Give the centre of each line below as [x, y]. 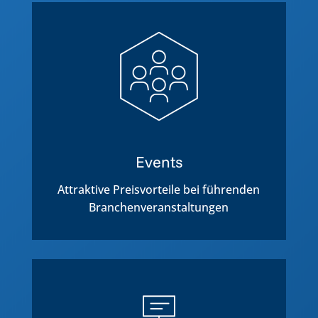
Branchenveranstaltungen [159, 207]
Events [159, 161]
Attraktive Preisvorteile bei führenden [159, 189]
